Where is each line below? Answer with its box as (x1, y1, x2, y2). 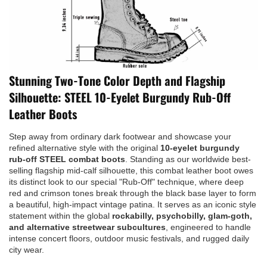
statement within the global (9, 210, 112, 221)
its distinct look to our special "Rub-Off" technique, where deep (9, 176, 244, 187)
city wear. (9, 244, 44, 254)
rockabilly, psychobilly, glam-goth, (112, 210, 252, 221)
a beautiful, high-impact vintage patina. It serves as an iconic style (9, 199, 256, 209)
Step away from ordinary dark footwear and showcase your (9, 131, 231, 141)
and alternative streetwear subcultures (9, 222, 166, 232)
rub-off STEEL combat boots (9, 154, 125, 164)
